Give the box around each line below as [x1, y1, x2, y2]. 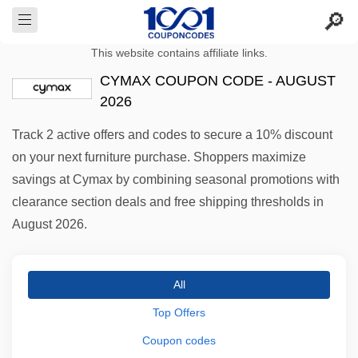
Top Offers [153, 306, 205, 319]
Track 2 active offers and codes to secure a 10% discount [12, 128, 332, 141]
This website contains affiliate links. [90, 47, 268, 59]
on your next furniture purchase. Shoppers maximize [12, 150, 306, 164]
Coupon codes [142, 334, 216, 347]
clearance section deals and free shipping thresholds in [12, 195, 324, 209]
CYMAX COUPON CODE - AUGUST [100, 73, 336, 89]
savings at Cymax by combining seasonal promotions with [12, 173, 340, 186]
